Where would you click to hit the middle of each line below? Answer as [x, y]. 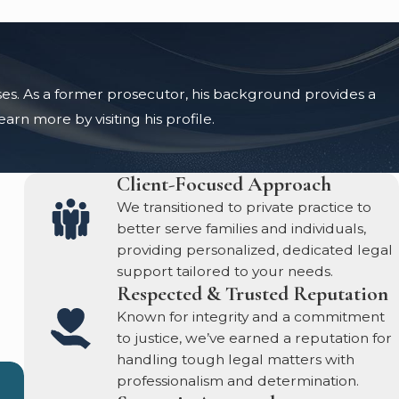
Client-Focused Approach [224, 184]
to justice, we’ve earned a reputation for [255, 338]
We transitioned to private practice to [244, 207]
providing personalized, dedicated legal [255, 249]
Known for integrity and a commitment [251, 316]
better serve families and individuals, [242, 228]
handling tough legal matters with [236, 359]
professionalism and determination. [238, 380]
